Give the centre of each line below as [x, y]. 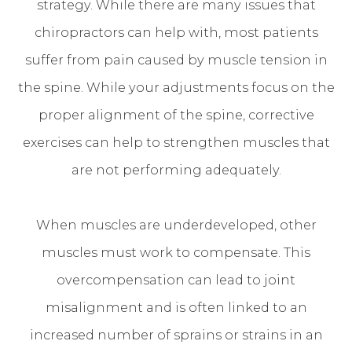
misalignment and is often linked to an [176, 307]
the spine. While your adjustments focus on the [176, 87]
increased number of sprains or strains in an [176, 334]
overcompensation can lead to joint [176, 279]
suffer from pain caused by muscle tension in [176, 59]
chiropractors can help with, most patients [176, 32]
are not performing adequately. [176, 169]
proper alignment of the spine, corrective [176, 114]
